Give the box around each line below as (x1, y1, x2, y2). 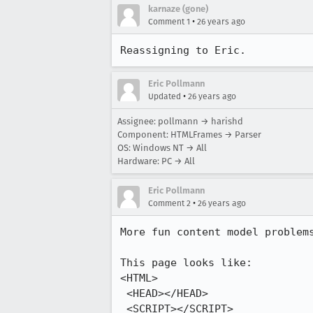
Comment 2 (148, 198, 191, 208)
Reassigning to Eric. (120, 44, 246, 57)
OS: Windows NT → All (117, 143, 207, 153)
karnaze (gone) (148, 3, 208, 14)
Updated (148, 92, 181, 101)
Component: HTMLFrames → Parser (117, 129, 261, 140)
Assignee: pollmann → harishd (117, 116, 243, 126)
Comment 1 (148, 17, 190, 27)
